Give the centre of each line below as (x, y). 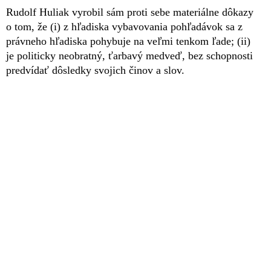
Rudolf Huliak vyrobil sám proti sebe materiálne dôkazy (130, 12)
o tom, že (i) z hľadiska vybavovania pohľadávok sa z (124, 27)
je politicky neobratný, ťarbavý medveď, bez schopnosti (129, 56)
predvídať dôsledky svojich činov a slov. (95, 70)
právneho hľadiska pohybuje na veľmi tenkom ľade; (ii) (128, 41)
